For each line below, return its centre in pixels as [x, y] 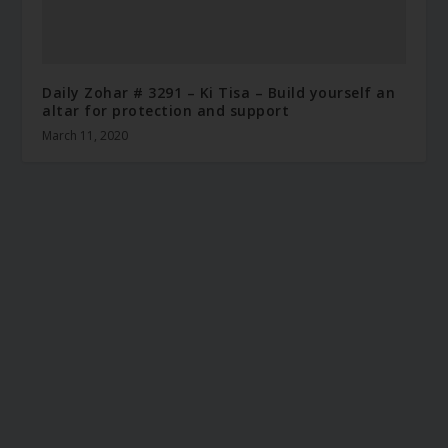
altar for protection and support [166, 110]
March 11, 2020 [85, 135]
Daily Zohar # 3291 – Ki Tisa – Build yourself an [219, 92]
